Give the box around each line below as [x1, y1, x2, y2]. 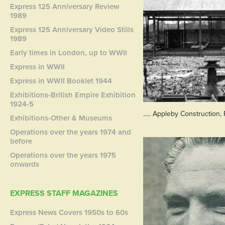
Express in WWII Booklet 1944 [10, 75, 113, 86]
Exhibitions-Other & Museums [10, 113, 113, 123]
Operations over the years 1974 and [10, 127, 132, 137]
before [10, 136, 33, 146]
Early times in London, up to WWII [10, 47, 128, 58]
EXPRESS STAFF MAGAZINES [10, 187, 119, 199]
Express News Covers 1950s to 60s [10, 207, 129, 217]
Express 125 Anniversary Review [10, 1, 120, 12]
